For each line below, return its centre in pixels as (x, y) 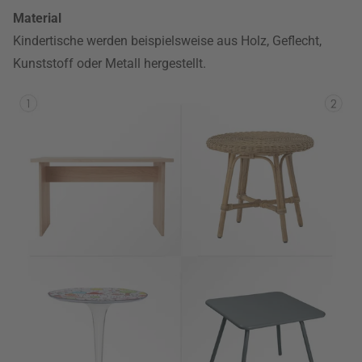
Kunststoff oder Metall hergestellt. (109, 63)
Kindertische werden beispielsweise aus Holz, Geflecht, (167, 41)
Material (37, 18)
